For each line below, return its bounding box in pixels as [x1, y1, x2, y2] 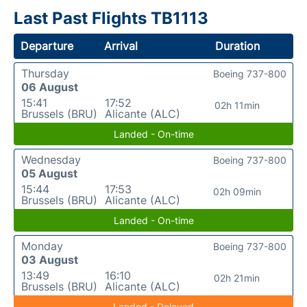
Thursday [21, 66, 69, 80]
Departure [21, 38, 73, 53]
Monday [21, 238, 63, 253]
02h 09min [212, 185, 261, 197]
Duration [214, 38, 260, 53]
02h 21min [214, 271, 260, 284]
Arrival [104, 38, 138, 53]
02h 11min [214, 99, 260, 111]
